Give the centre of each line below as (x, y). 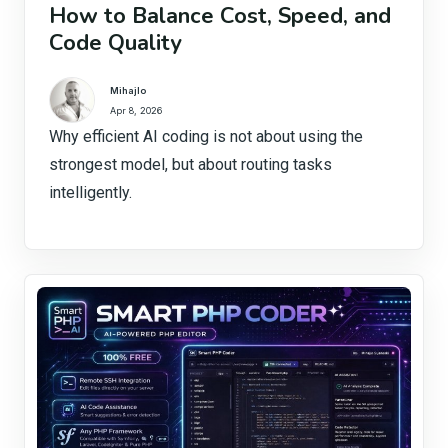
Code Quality (115, 43)
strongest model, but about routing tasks (190, 164)
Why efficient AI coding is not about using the (206, 136)
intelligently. (90, 192)
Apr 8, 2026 (136, 110)
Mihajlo (128, 90)
